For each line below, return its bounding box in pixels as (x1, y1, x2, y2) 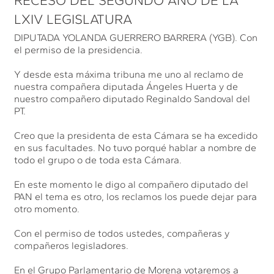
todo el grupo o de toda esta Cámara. (14, 154, 182, 166)
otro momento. (14, 202, 80, 215)
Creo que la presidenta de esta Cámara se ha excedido (14, 129, 258, 141)
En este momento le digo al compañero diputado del (14, 178, 249, 190)
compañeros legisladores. (14, 239, 129, 251)
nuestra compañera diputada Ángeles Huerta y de (14, 80, 239, 92)
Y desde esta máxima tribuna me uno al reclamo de (14, 68, 244, 80)
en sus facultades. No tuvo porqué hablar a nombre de (14, 141, 257, 154)
